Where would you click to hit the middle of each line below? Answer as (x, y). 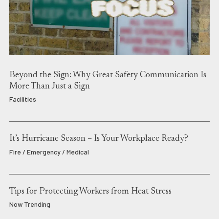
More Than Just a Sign (49, 86)
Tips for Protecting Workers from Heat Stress (90, 191)
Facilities (22, 99)
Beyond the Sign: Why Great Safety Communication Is (108, 75)
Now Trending (30, 204)
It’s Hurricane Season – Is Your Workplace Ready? (99, 139)
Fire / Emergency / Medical (49, 152)
